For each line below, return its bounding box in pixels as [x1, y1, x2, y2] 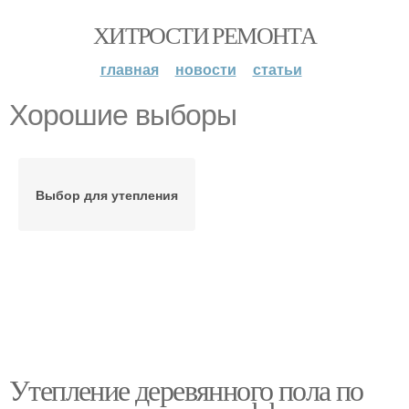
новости [174, 58, 236, 79]
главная [100, 58, 159, 79]
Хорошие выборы [9, 99, 236, 131]
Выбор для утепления [36, 185, 178, 204]
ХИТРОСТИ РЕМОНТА [92, 19, 317, 50]
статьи [252, 58, 302, 79]
